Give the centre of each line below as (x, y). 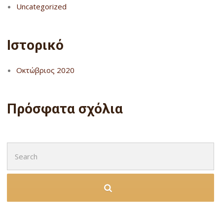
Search (18, 148)
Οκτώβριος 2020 (45, 70)
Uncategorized (41, 6)
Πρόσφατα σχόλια (65, 109)
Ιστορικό (36, 45)
